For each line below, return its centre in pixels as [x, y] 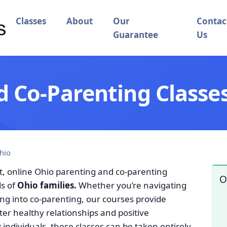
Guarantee [136, 35]
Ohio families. [47, 185]
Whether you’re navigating [131, 185]
